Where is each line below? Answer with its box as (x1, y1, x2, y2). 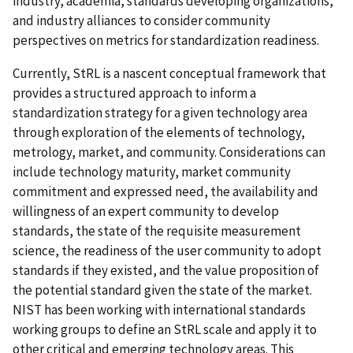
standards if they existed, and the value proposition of (13, 261, 319, 279)
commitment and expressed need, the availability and (13, 182, 318, 200)
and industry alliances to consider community (13, 11, 270, 29)
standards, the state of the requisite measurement (13, 221, 301, 240)
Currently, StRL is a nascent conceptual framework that (13, 64, 326, 82)
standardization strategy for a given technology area (13, 103, 307, 121)
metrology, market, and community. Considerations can (13, 143, 325, 161)
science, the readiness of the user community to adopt (13, 241, 321, 259)
